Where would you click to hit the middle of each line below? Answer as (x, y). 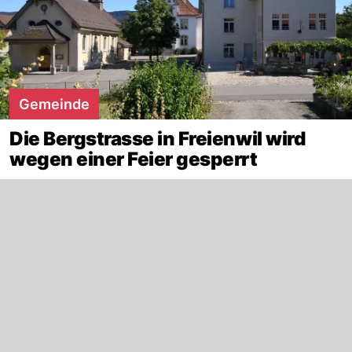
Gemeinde (54, 104)
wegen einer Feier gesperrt (134, 159)
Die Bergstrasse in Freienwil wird (158, 139)
